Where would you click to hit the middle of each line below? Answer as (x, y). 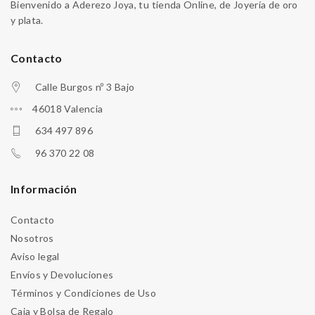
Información (44, 189)
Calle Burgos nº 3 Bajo (85, 87)
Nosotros (32, 238)
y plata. (27, 20)
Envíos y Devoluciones (62, 275)
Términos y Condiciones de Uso (84, 293)
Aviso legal (35, 257)
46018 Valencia (68, 109)
